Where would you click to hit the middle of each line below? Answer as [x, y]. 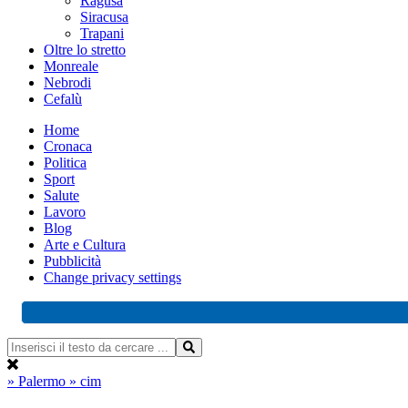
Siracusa [104, 17]
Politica [65, 163]
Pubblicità [72, 261]
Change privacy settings [112, 277]
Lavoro [65, 212]
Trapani [102, 33]
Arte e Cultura [85, 245]
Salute [61, 195]
